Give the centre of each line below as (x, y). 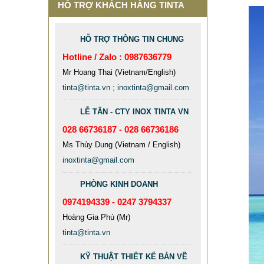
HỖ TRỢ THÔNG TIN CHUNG (132, 39)
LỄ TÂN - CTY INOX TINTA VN (134, 112)
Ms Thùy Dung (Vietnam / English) (121, 145)
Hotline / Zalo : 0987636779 (117, 57)
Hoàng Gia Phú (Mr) (96, 217)
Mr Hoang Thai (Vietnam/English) (119, 72)
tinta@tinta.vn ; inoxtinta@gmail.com (126, 88)
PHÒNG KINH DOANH (119, 184)
